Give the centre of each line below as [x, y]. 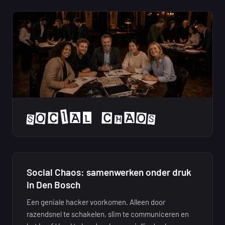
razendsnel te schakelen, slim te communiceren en [108, 214]
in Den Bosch [53, 184]
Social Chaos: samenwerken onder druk [109, 172]
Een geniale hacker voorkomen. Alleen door [96, 202]
